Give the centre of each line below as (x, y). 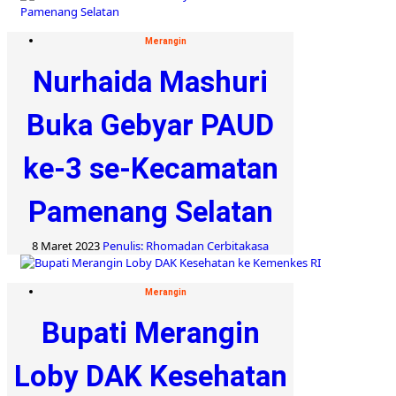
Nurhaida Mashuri (150, 81)
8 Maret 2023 (67, 245)
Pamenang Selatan (150, 211)
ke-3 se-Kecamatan (150, 168)
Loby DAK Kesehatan (150, 376)
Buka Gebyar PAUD (150, 125)
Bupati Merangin (150, 332)
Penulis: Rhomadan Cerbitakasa (186, 245)
